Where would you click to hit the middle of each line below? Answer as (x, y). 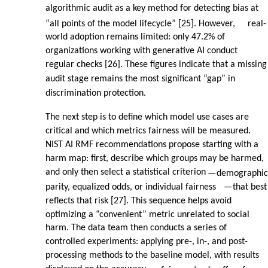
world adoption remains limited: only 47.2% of (135, 37)
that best (250, 188)
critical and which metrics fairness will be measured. (148, 131)
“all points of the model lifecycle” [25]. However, (140, 24)
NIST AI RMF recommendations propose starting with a (152, 145)
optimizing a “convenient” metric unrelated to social (147, 215)
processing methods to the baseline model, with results (152, 256)
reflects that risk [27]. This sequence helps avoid (138, 201)
